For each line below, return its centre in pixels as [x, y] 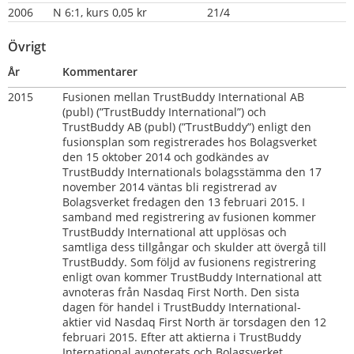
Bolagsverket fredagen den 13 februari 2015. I [184, 201]
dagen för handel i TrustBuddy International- [182, 307]
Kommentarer [100, 71]
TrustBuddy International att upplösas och [175, 232]
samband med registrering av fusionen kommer [189, 217]
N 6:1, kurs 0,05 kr [100, 12]
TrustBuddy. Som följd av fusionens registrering [189, 262]
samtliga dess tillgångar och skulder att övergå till [194, 247]
